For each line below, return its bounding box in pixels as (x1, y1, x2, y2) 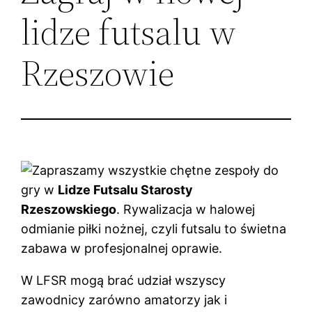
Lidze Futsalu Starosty (58, 182, 194, 197)
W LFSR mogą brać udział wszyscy (21, 272, 226, 288)
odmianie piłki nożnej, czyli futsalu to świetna (21, 221, 287, 236)
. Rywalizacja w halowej (116, 201, 256, 217)
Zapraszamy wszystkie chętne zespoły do (32, 162, 279, 178)
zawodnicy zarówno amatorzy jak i (21, 292, 228, 307)
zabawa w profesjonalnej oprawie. (21, 240, 223, 256)
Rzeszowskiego (21, 201, 117, 217)
